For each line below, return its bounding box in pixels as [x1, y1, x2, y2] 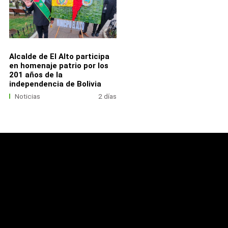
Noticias [15, 93, 41, 101]
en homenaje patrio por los [9, 61, 108, 70]
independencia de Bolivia [9, 79, 101, 89]
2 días [98, 93, 117, 101]
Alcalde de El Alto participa [9, 51, 109, 61]
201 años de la [9, 70, 63, 79]
